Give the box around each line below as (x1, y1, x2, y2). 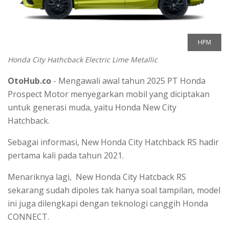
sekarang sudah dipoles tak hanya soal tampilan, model (8, 184, 220, 196)
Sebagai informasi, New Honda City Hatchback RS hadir (8, 136, 219, 148)
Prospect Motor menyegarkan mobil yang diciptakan (8, 88, 210, 100)
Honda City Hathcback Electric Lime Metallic (8, 54, 157, 64)
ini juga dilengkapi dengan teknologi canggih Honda (8, 197, 208, 209)
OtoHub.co (8, 75, 51, 86)
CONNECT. (8, 211, 49, 222)
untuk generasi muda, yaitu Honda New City (8, 101, 176, 113)
